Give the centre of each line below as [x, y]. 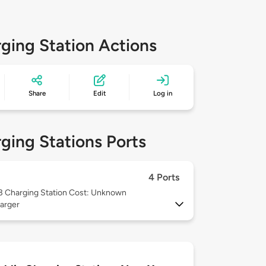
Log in [163, 94]
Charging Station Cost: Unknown [66, 193]
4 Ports [164, 178]
